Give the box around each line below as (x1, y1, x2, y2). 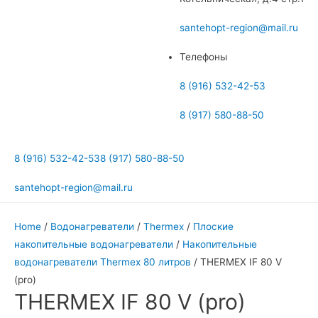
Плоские (193, 220, 234, 232)
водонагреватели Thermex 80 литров (14, 256, 191, 268)
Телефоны (180, 50, 227, 62)
